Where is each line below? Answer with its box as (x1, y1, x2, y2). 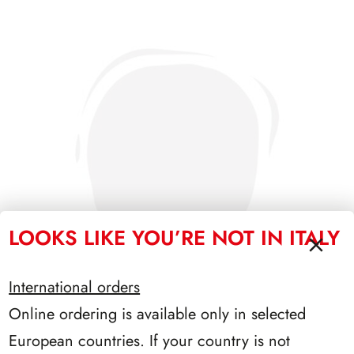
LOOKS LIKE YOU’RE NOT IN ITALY (9, 222, 341, 253)
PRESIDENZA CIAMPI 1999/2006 (85, 330, 269, 349)
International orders (9, 275, 141, 299)
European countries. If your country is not (9, 329, 291, 352)
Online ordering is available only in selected (9, 302, 307, 326)
